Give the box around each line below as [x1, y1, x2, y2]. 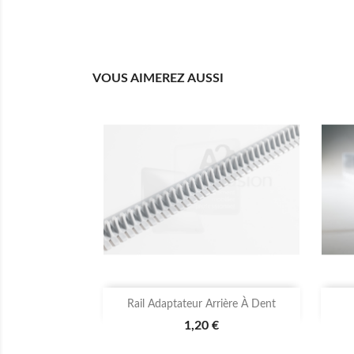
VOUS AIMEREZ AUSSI [92, 72, 224, 85]
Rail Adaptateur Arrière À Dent [127, 299, 276, 311]
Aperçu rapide [171, 298, 251, 311]
